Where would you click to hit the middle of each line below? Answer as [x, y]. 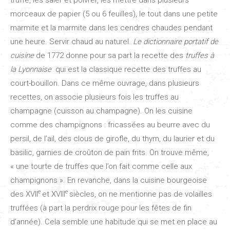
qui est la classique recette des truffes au [126, 69]
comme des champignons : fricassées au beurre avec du [110, 124]
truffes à [200, 55]
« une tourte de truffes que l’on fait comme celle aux [101, 166]
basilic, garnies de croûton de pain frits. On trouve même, [110, 152]
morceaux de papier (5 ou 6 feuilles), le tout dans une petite [114, 14]
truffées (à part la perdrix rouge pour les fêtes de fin [101, 208]
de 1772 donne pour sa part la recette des [110, 55]
